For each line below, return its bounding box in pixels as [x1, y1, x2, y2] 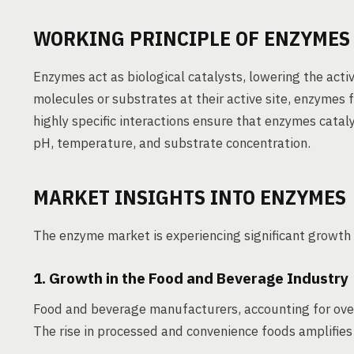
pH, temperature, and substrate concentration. [33, 134, 311, 152]
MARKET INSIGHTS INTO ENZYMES [33, 183, 346, 210]
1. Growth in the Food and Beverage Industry [33, 269, 348, 288]
